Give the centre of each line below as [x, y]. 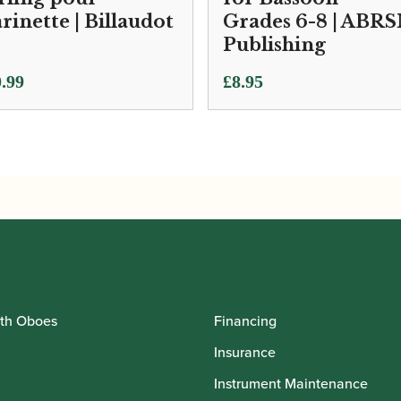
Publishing [274, 44]
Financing [245, 320]
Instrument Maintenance [291, 383]
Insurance [245, 352]
